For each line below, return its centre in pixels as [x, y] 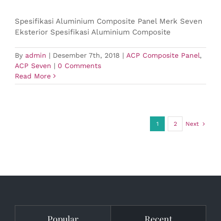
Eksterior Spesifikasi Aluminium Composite [93, 32]
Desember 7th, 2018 [86, 55]
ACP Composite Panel [163, 55]
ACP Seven [33, 66]
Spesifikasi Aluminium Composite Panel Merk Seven [109, 21]
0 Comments [79, 66]
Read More [33, 76]
